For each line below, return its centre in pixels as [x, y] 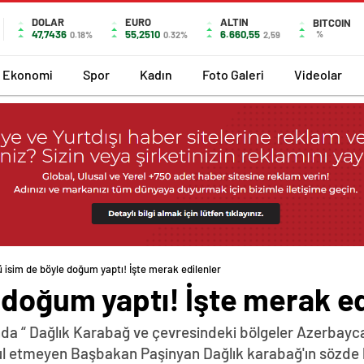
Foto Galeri [233, 74]
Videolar [318, 74]
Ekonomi [28, 74]
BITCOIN [332, 23]
